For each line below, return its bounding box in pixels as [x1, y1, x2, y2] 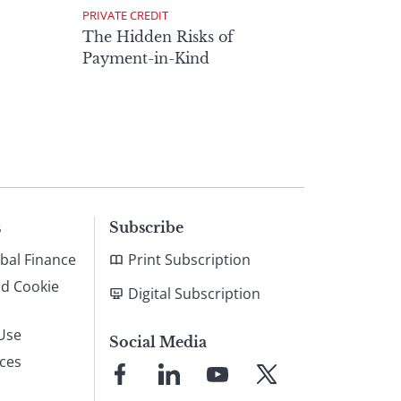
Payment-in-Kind [82, 48, 209, 67]
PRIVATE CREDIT [82, 6, 168, 23]
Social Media [109, 332, 207, 351]
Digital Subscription [128, 283, 260, 303]
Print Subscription [128, 249, 251, 269]
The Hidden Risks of [82, 27, 234, 46]
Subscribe [109, 218, 183, 236]
